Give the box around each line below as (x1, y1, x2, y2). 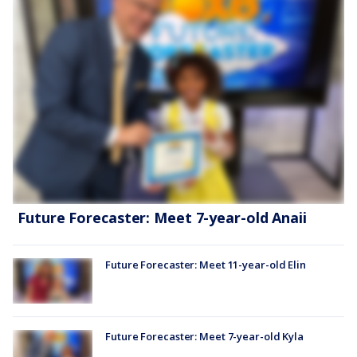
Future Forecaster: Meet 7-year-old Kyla (105, 328, 304, 343)
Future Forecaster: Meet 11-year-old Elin (105, 257, 306, 273)
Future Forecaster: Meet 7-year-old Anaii (18, 208, 307, 228)
